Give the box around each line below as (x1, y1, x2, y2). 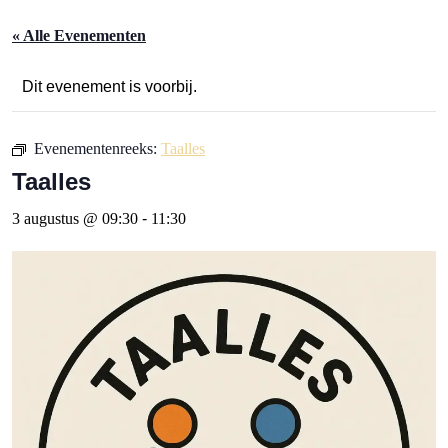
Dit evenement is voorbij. (22, 78, 197, 95)
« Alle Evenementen (12, 27, 146, 44)
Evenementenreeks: (34, 140, 161, 157)
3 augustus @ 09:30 (12, 210, 138, 227)
